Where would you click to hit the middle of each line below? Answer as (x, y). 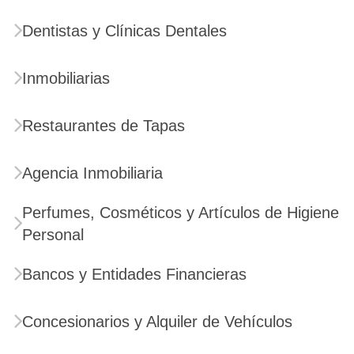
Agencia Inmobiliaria (92, 173)
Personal (53, 234)
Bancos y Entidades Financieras (134, 274)
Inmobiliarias (66, 78)
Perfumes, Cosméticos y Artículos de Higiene (181, 212)
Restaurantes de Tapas (104, 125)
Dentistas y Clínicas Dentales (124, 30)
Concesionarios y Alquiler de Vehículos (157, 321)
